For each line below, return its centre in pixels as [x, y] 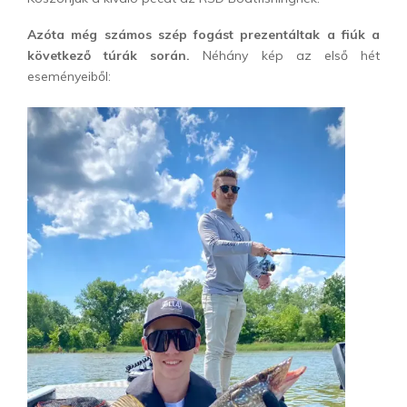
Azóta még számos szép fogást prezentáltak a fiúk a [203, 35]
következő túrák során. [109, 56]
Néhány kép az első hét [285, 56]
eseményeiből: [69, 77]
